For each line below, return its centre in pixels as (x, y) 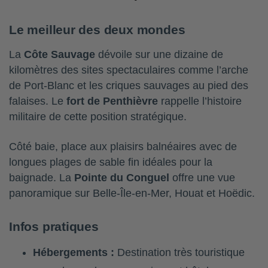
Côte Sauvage (60, 55)
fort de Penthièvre (112, 101)
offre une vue (202, 178)
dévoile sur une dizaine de (159, 55)
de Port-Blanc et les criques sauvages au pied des (129, 86)
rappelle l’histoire (200, 101)
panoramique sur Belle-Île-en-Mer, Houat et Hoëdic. (132, 194)
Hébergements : (74, 253)
